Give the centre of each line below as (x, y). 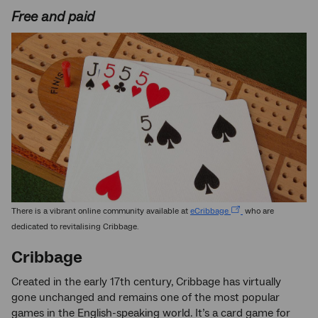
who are (258, 211)
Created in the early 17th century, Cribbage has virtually (146, 281)
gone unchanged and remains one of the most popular (146, 297)
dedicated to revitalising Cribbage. (75, 226)
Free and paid (53, 17)
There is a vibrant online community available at (101, 211)
